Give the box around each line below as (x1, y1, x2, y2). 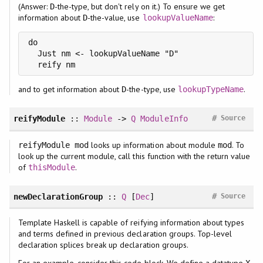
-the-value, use (87, 12, 143, 23)
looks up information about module (89, 139, 218, 150)
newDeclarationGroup (13, 191, 103, 201)
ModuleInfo (140, 114, 188, 124)
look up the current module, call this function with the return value (18, 150, 251, 161)
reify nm (28, 60, 75, 70)
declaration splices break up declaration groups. (18, 240, 188, 251)
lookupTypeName (177, 85, 244, 95)
